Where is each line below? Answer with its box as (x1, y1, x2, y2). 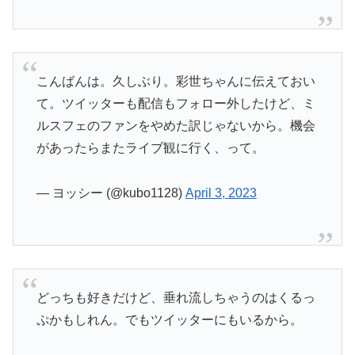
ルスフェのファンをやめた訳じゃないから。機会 (36, 118, 315, 132)
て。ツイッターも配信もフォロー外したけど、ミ (36, 96, 315, 110)
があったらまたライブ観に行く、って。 (36, 140, 265, 155)
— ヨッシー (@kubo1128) (36, 185, 185, 200)
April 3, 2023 (185, 185, 257, 200)
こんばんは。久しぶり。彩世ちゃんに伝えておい (36, 74, 315, 88)
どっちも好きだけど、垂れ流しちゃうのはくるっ (36, 291, 315, 305)
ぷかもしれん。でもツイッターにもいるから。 (36, 313, 303, 327)
